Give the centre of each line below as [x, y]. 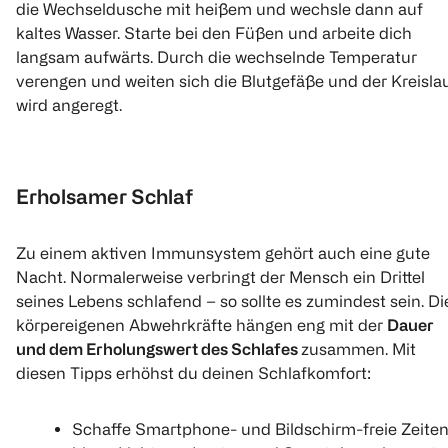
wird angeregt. [69, 105]
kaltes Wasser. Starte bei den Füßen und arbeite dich [214, 33]
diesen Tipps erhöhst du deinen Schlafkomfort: [193, 373]
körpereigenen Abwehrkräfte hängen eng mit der [201, 325]
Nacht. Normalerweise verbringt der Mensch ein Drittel [220, 277]
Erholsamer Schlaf [104, 197]
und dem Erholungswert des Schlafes [158, 349]
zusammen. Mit [358, 349]
